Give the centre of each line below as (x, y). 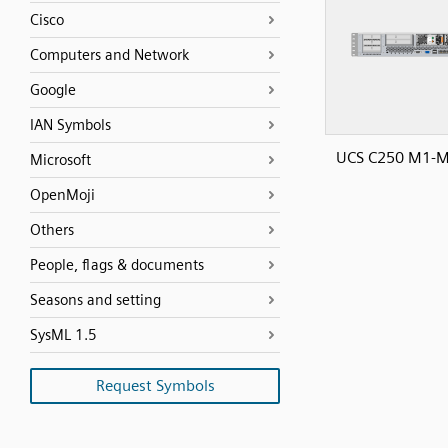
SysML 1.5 (63, 335)
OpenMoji (62, 195)
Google (53, 90)
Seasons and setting (95, 300)
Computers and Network (109, 55)
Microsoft (60, 160)
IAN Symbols (70, 125)
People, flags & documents (117, 265)
